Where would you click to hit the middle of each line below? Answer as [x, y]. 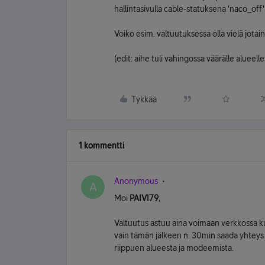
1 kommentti [101, 146]
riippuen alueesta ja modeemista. [174, 248]
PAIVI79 [144, 198]
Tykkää [144, 99]
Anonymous [136, 181]
